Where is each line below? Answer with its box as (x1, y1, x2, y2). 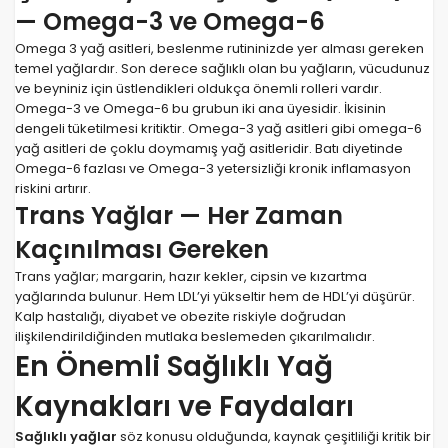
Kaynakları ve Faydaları (15, 387, 354, 427)
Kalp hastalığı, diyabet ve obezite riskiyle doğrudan (15, 307, 346, 327)
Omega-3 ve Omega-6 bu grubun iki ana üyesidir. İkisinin (15, 99, 386, 119)
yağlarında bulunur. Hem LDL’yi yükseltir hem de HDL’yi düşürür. (15, 287, 415, 307)
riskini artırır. (15, 179, 91, 199)
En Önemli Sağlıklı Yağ (15, 347, 333, 387)
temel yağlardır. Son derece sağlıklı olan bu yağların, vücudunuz (15, 59, 430, 79)
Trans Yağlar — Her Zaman (15, 199, 343, 233)
